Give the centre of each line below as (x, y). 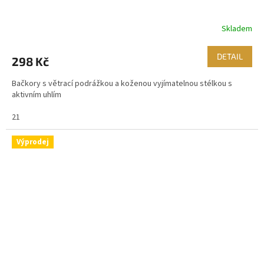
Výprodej (33, 142)
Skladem (237, 29)
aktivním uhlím (37, 95)
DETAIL (230, 57)
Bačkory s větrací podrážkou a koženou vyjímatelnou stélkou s (122, 84)
